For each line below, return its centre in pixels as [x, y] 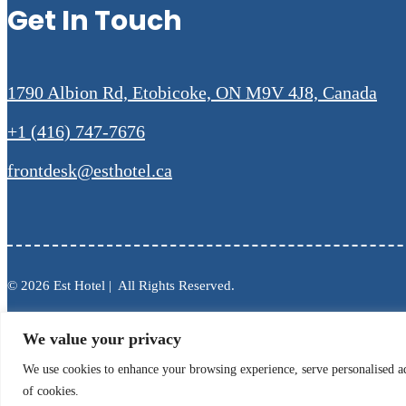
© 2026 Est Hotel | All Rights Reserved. [121, 285]
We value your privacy [102, 338]
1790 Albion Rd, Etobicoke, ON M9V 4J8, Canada [192, 92]
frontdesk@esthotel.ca [90, 170]
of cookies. [51, 391]
